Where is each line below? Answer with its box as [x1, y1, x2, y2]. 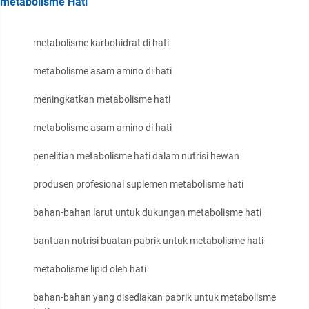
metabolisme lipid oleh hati [33, 263, 146, 275]
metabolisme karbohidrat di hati [33, 37, 169, 49]
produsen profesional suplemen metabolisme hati [33, 179, 243, 190]
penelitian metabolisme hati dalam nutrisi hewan [33, 150, 239, 162]
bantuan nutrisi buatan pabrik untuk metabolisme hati [33, 235, 263, 247]
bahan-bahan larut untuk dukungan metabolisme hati [33, 207, 261, 219]
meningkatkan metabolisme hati [33, 94, 170, 106]
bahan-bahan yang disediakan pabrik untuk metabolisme [33, 292, 276, 303]
